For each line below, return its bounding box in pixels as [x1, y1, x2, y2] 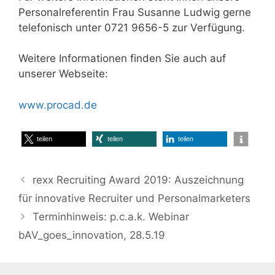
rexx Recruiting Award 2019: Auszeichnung [33, 174, 244, 186]
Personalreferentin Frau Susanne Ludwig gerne [18, 6, 251, 18]
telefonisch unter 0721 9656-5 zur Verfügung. [18, 21, 245, 34]
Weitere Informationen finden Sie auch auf [18, 52, 226, 64]
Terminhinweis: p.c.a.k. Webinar [33, 211, 190, 223]
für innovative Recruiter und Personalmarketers [18, 192, 250, 204]
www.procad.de [18, 98, 97, 111]
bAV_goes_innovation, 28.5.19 [18, 229, 165, 241]
